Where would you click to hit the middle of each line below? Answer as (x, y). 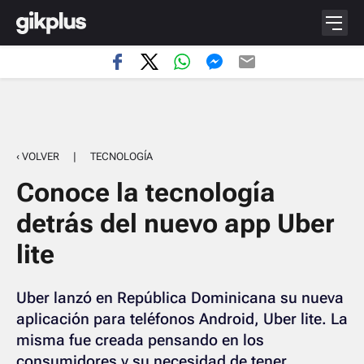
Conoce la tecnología (146, 193)
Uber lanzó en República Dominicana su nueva (180, 298)
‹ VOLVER (38, 156)
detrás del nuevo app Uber (175, 223)
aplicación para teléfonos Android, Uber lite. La (182, 319)
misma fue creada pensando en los (140, 340)
